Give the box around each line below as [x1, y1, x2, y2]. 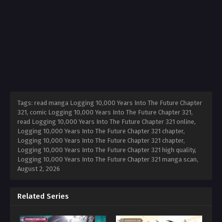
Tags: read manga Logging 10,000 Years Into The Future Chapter [17, 99, 202, 107]
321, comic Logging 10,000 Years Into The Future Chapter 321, [17, 109, 193, 116]
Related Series [17, 192, 69, 201]
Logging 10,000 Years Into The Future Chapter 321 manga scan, [17, 156, 198, 164]
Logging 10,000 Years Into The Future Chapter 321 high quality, [17, 146, 196, 154]
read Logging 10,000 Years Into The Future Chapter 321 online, [17, 118, 196, 126]
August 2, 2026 [17, 165, 60, 173]
